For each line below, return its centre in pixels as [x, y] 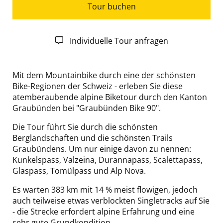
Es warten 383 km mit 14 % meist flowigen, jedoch [105, 190]
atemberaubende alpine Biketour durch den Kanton [110, 97]
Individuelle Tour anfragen [119, 41]
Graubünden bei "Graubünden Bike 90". [87, 108]
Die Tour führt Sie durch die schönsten [85, 127]
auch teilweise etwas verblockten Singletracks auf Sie [111, 201]
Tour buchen [111, 7]
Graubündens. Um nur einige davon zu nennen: [102, 149]
